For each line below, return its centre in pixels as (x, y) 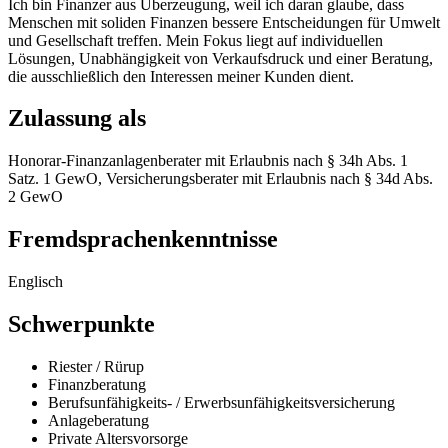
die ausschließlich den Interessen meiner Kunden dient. (181, 76)
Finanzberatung (97, 384)
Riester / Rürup (96, 366)
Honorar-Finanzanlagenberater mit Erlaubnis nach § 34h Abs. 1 (208, 161)
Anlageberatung (98, 420)
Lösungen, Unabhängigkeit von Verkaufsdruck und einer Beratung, (220, 58)
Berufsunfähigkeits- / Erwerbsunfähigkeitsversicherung (221, 402)
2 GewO (35, 197)
